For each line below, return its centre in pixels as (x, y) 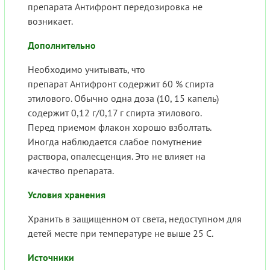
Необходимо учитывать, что (86, 70)
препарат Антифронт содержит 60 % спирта (121, 84)
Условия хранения (67, 195)
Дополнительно (62, 46)
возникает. (50, 21)
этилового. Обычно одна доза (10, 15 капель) (123, 99)
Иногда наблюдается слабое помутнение (115, 142)
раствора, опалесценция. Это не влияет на (117, 156)
